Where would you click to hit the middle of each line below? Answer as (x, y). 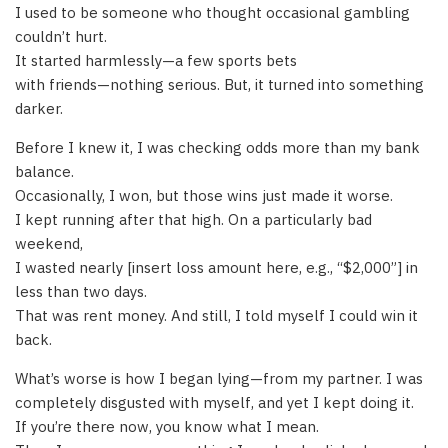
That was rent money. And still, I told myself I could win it (216, 315)
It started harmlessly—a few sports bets (156, 60)
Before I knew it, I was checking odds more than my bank (217, 147)
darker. (39, 108)
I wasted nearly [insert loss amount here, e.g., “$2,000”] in (216, 267)
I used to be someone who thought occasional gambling (212, 12)
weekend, (49, 243)
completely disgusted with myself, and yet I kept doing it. (214, 402)
